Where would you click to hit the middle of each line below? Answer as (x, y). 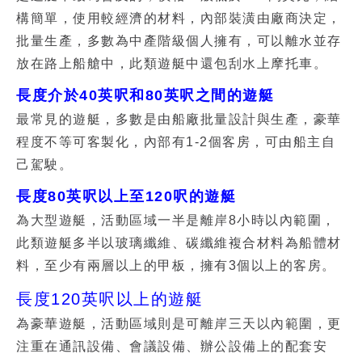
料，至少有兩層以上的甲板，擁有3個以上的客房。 (176, 265)
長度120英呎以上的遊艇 (109, 299)
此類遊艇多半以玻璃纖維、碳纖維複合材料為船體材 (179, 243)
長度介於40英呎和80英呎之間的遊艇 (145, 95)
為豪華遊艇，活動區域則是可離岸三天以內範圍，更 (179, 324)
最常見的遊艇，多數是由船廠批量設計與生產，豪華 (179, 119)
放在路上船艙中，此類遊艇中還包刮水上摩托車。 (172, 63)
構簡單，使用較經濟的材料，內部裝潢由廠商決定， (179, 18)
